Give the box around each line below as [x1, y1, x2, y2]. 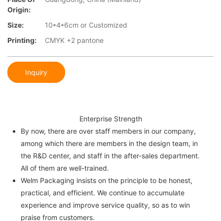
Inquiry [25, 68, 47, 76]
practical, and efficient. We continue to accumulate [20, 188, 184, 197]
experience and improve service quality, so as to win [20, 200, 190, 209]
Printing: [7, 36, 37, 45]
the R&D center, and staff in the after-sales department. [20, 151, 200, 160]
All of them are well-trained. [20, 163, 109, 172]
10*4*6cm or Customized [45, 21, 127, 30]
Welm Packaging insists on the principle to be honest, [20, 176, 192, 184]
